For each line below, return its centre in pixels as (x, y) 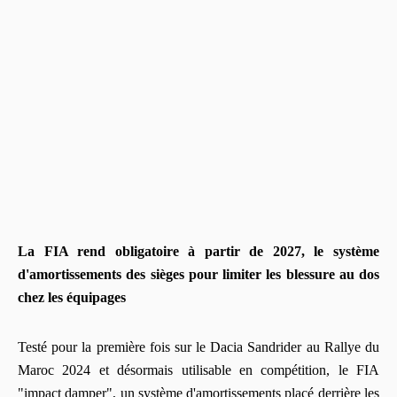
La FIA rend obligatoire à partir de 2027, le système (198, 251)
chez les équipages (72, 297)
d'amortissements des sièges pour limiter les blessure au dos (198, 274)
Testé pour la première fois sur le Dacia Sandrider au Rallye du (198, 346)
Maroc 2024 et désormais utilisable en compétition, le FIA (198, 370)
